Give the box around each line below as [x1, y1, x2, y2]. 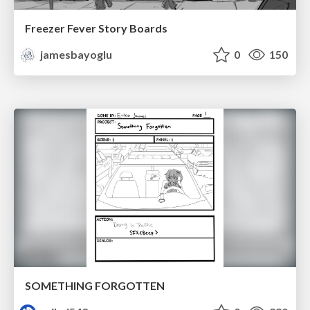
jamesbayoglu [38, 47, 113, 61]
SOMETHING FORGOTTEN [25, 279, 165, 293]
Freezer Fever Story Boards [25, 21, 167, 35]
